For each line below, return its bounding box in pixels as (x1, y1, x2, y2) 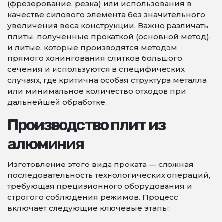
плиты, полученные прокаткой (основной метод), (7, 32, 211, 41)
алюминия (7, 134, 84, 153)
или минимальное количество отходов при (7, 86, 186, 96)
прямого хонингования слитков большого (7, 54, 182, 63)
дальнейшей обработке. (7, 97, 107, 107)
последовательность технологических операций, (7, 170, 210, 180)
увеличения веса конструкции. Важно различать (7, 21, 208, 30)
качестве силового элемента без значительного (7, 10, 205, 19)
